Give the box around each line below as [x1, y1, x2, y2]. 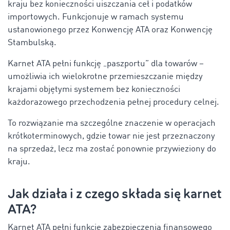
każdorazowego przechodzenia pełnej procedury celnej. [8, 98, 219, 107]
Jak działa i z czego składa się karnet [8, 185, 222, 202]
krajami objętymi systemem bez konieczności [8, 85, 180, 94]
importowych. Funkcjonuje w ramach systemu [8, 12, 184, 22]
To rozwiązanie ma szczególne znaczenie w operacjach [8, 119, 216, 128]
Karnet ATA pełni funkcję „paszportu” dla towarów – [8, 59, 204, 68]
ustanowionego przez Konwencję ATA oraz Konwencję [8, 25, 213, 34]
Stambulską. [8, 38, 56, 47]
